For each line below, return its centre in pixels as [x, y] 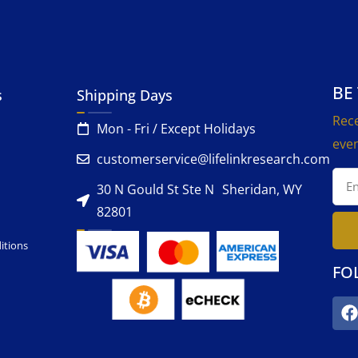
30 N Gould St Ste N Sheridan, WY [199, 190]
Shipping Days [125, 95]
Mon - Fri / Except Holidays [176, 129]
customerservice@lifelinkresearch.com [213, 159]
